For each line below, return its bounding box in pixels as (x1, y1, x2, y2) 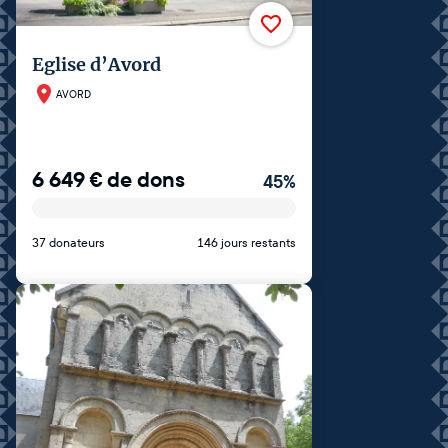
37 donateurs (32, 236, 105, 250)
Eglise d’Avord (32, 52, 161, 76)
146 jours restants (197, 236, 296, 250)
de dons (107, 166, 185, 194)
